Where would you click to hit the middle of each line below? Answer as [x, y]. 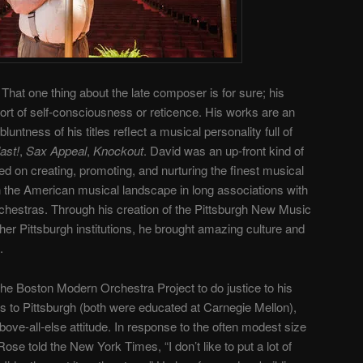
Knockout [118, 151]
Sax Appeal [56, 151]
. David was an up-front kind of [224, 151]
